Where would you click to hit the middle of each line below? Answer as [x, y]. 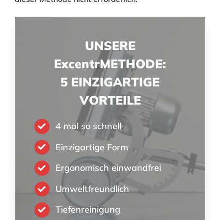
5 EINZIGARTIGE [110, 82]
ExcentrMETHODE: [110, 64]
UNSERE [110, 45]
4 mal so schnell [89, 126]
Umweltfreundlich [93, 189]
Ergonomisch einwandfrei [109, 168]
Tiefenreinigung [88, 210]
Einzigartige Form [92, 147]
